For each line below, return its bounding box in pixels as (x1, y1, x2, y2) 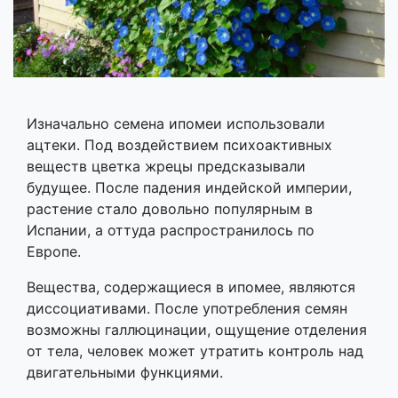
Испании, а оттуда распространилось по (27, 220, 314, 239)
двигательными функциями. (27, 362, 223, 381)
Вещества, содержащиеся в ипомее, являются (27, 277, 355, 296)
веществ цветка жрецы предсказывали (27, 156, 306, 175)
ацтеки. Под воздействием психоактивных (27, 135, 332, 154)
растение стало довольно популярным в (27, 199, 313, 218)
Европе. (27, 242, 81, 260)
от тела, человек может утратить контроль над (27, 341, 363, 360)
